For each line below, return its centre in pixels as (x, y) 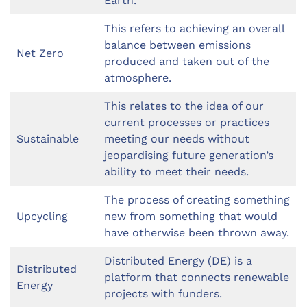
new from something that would (191, 217)
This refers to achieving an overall (195, 29)
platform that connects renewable (197, 278)
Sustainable (48, 139)
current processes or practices (187, 123)
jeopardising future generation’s (189, 156)
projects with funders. (163, 294)
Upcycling (42, 217)
